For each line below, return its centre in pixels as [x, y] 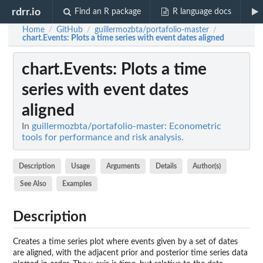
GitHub [70, 30]
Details [166, 166]
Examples [77, 183]
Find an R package [108, 12]
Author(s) [207, 166]
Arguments [123, 166]
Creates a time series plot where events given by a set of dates [125, 242]
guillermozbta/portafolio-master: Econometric [127, 127]
